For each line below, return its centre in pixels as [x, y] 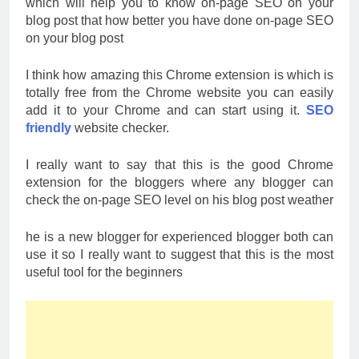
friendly [48, 127]
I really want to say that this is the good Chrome [179, 164]
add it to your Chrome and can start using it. [166, 110]
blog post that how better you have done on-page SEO [179, 20]
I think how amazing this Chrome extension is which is [179, 75]
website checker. [120, 127]
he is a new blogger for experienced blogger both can [179, 236]
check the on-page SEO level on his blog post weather [179, 200]
